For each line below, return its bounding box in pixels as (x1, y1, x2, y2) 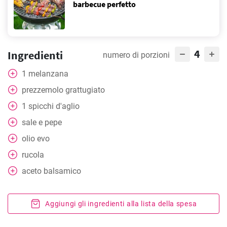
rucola (22, 150, 44, 160)
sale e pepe (22, 118, 62, 127)
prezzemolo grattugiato (22, 85, 105, 95)
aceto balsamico (22, 166, 81, 176)
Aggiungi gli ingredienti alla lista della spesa (45, 200, 197, 208)
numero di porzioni (103, 50, 170, 60)
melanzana (28, 69, 68, 79)
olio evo (22, 134, 50, 143)
